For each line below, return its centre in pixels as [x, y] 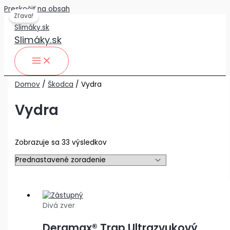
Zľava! [24, 16]
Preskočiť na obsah [37, 9]
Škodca [61, 85]
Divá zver [59, 206]
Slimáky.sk [38, 40]
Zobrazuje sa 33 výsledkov [61, 142]
